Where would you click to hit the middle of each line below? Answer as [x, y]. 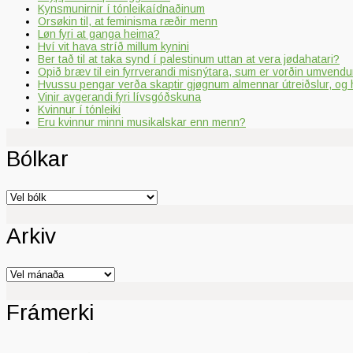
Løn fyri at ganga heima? [99, 33]
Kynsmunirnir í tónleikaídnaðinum [121, 8]
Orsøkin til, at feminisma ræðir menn [128, 21]
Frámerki [50, 313]
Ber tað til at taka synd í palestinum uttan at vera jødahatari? [189, 59]
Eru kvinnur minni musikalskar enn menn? [142, 122]
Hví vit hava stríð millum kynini [113, 46]
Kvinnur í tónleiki [79, 109]
